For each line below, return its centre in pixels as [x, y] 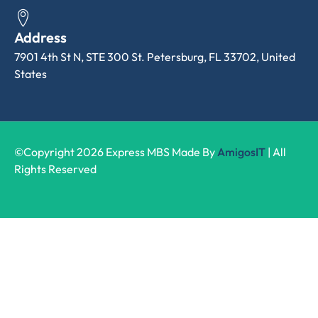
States [31, 73]
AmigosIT [241, 152]
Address [40, 37]
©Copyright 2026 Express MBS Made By [116, 152]
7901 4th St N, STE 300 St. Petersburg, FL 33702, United [155, 56]
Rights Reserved [55, 169]
